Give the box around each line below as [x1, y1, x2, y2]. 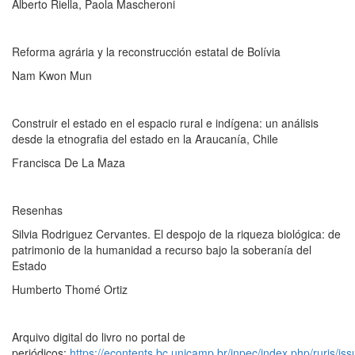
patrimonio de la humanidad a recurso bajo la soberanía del [12, 242, 311, 258]
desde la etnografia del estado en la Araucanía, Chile [12, 131, 278, 147]
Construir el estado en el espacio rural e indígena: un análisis [12, 115, 319, 132]
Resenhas [12, 202, 63, 219]
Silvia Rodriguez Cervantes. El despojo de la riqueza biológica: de [12, 226, 341, 242]
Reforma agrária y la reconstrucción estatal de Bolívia [12, 44, 281, 60]
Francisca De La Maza [12, 155, 125, 171]
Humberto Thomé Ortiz [12, 281, 128, 298]
